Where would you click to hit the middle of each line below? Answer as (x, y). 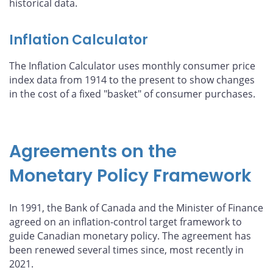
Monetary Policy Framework (130, 176)
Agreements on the (93, 152)
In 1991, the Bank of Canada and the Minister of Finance (136, 208)
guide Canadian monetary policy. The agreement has (130, 236)
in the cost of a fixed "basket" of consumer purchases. (132, 94)
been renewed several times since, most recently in (126, 250)
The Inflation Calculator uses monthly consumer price (132, 66)
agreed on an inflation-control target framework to (126, 222)
